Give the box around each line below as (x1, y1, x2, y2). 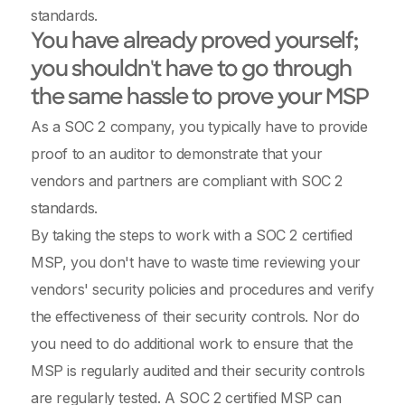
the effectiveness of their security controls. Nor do (31, 307, 360, 325)
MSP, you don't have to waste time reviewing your (31, 253, 361, 271)
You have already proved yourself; (31, 32, 358, 53)
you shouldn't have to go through (31, 60, 352, 81)
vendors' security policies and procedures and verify (31, 280, 374, 298)
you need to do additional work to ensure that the (31, 334, 353, 353)
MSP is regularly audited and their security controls (31, 362, 365, 380)
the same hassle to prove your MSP (31, 88, 369, 109)
